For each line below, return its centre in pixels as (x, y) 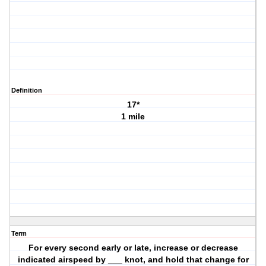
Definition (27, 91)
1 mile (133, 117)
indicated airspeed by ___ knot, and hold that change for (133, 260)
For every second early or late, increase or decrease (133, 248)
